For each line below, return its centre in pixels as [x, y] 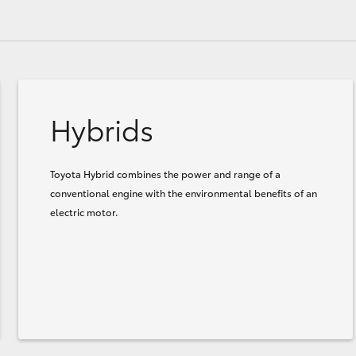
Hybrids [101, 128]
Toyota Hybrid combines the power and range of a [165, 173]
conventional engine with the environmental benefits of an [183, 192]
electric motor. [84, 211]
